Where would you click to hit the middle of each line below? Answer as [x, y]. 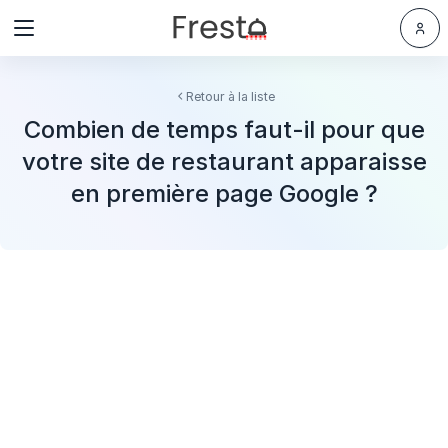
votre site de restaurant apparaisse [224, 161]
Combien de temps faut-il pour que [224, 129]
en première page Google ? [224, 193]
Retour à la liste [230, 96]
